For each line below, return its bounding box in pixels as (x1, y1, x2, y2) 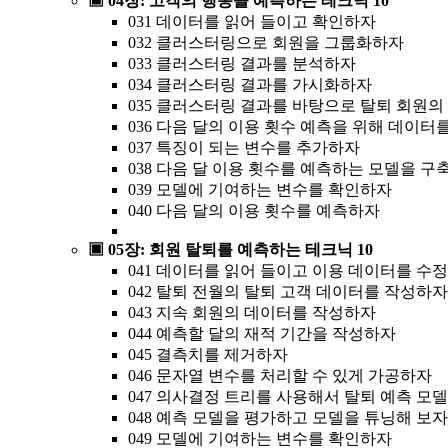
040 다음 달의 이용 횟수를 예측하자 (128, 201, 380, 219)
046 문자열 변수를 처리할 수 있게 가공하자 (128, 366, 432, 384)
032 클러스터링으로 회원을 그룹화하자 (128, 33, 404, 51)
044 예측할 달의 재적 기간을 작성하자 (128, 324, 396, 342)
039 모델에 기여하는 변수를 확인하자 (128, 180, 392, 198)
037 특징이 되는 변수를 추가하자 (128, 138, 360, 156)
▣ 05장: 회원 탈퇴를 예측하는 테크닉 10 (88, 240, 373, 258)
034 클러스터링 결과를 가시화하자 (128, 75, 372, 93)
